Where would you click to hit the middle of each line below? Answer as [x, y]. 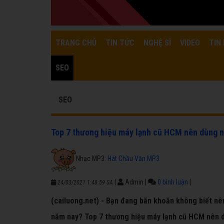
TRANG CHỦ [76, 43]
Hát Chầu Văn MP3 [133, 158]
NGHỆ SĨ [157, 43]
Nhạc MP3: [92, 158]
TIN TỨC [120, 43]
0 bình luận [173, 182]
